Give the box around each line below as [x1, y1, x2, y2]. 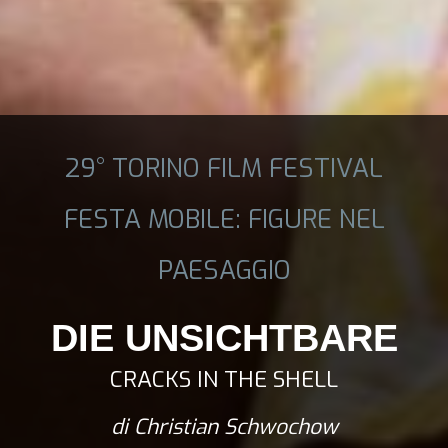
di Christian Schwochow [110, 413, 338, 442]
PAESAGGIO [157, 252, 291, 287]
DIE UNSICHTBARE [50, 316, 398, 359]
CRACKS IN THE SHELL [110, 363, 338, 394]
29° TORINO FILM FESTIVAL [65, 150, 383, 185]
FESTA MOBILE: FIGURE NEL [63, 201, 385, 236]
